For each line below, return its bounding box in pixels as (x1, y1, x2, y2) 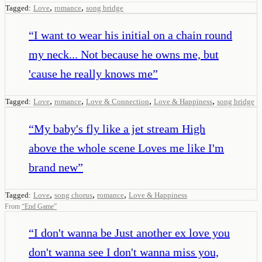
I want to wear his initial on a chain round (34, 28, 232, 42)
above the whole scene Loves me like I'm (29, 141, 224, 154)
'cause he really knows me (29, 67, 153, 80)
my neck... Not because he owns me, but (29, 47, 219, 61)
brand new (29, 160, 78, 174)
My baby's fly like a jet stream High (34, 122, 205, 135)
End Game (25, 202, 54, 211)
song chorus (54, 190, 92, 199)
